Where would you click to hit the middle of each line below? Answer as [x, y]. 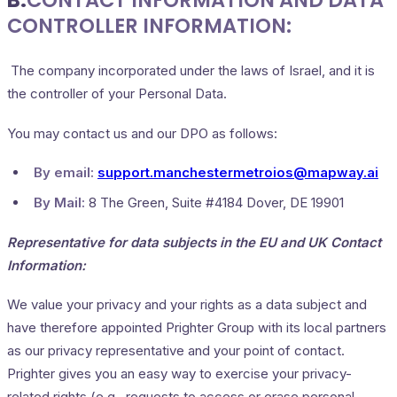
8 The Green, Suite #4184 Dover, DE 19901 [214, 202]
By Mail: [59, 202]
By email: [66, 173]
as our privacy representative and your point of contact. [176, 351]
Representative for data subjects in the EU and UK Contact [194, 242]
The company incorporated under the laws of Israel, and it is [191, 70]
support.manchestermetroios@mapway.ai [238, 173]
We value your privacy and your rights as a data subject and [187, 305]
